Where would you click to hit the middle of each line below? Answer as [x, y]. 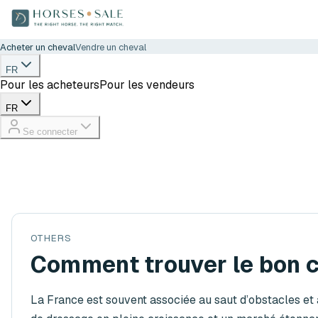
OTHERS [51, 238]
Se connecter [50, 132]
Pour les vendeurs [147, 85]
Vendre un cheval [111, 47]
